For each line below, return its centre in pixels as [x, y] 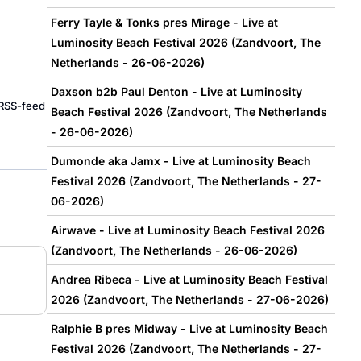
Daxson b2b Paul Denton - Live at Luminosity [176, 92]
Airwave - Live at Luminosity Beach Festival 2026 [187, 230]
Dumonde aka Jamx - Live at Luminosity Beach [180, 161]
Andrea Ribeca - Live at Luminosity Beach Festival [189, 280]
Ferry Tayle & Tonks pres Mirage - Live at [164, 23]
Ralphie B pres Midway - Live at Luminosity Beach [189, 329]
